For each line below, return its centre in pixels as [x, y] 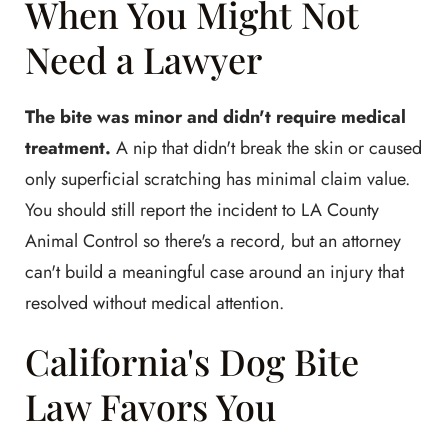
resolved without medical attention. [154, 303]
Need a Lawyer [143, 59]
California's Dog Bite [192, 361]
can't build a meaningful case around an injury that [214, 272]
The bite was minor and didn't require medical [215, 117]
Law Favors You [150, 406]
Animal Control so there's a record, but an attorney [213, 241]
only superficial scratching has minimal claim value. [217, 179]
